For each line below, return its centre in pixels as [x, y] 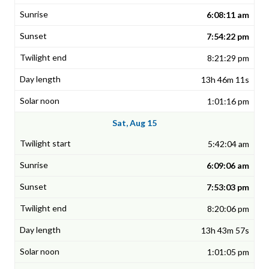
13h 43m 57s [225, 231]
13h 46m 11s [225, 80]
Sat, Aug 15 [134, 123]
